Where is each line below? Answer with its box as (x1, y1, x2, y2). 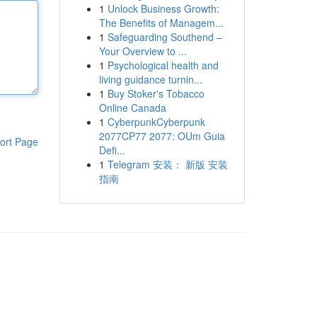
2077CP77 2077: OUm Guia (98, 129, 225, 143)
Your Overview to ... (98, 44, 187, 58)
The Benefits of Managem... (98, 16, 224, 30)
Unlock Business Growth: (107, 1, 219, 16)
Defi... (98, 143, 125, 157)
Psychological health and (107, 58, 219, 72)
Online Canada (98, 100, 166, 115)
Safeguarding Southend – (107, 30, 222, 44)
